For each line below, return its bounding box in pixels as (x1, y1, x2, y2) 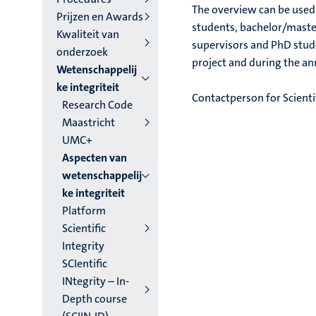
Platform (62, 203, 106, 218)
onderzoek (56, 44, 108, 59)
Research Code (62, 97, 133, 112)
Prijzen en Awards (56, 9, 143, 24)
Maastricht (62, 115, 115, 130)
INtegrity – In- (62, 274, 129, 288)
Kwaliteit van (56, 27, 119, 42)
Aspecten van (62, 150, 127, 165)
